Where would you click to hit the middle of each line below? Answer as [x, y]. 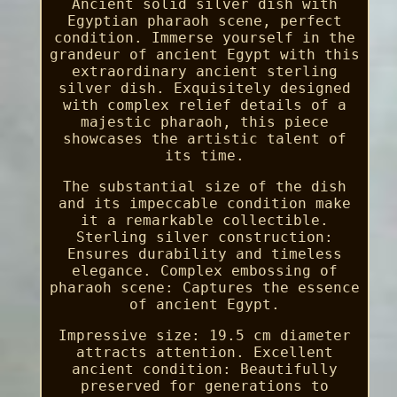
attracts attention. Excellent [204, 352]
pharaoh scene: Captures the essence [204, 287]
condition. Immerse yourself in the [204, 37]
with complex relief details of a [204, 105]
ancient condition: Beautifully [204, 369]
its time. [204, 155]
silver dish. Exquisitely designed [204, 88]
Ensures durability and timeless [204, 253]
